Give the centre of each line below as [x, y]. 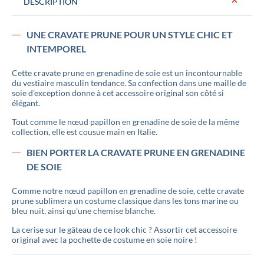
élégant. [26, 103]
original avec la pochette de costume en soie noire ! [105, 240]
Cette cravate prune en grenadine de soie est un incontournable [127, 73]
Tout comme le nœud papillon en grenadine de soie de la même [126, 122]
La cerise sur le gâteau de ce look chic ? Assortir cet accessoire [124, 230]
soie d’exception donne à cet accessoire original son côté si [118, 93]
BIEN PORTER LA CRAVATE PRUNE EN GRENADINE [136, 152]
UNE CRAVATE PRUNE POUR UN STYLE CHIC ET [130, 34]
